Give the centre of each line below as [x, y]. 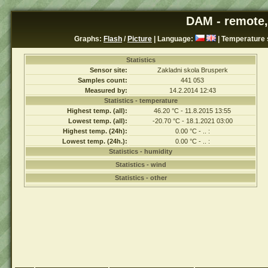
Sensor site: [109, 70]
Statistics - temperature [141, 100]
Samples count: [103, 80]
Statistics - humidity [141, 151]
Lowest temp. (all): [98, 121]
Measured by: [106, 90]
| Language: [173, 39]
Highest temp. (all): [97, 111]
